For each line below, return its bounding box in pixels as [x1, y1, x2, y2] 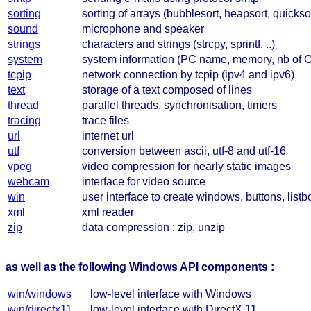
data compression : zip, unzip [82, 221, 225, 233]
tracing [8, 114, 41, 126]
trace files [82, 114, 129, 126]
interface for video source [82, 175, 205, 187]
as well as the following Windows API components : [6, 260, 274, 273]
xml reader [82, 205, 134, 218]
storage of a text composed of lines [82, 83, 252, 96]
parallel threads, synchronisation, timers [82, 99, 277, 111]
